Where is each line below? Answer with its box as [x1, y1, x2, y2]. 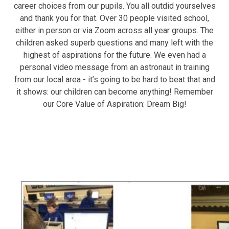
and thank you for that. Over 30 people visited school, [20, 13, 209, 24]
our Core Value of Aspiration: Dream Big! [42, 99, 187, 109]
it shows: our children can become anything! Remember [16, 87, 213, 97]
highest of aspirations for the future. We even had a [23, 50, 206, 60]
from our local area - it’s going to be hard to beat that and [14, 75, 215, 85]
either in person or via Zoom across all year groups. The [15, 26, 214, 36]
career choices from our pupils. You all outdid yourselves [13, 1, 216, 11]
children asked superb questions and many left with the [16, 38, 213, 48]
